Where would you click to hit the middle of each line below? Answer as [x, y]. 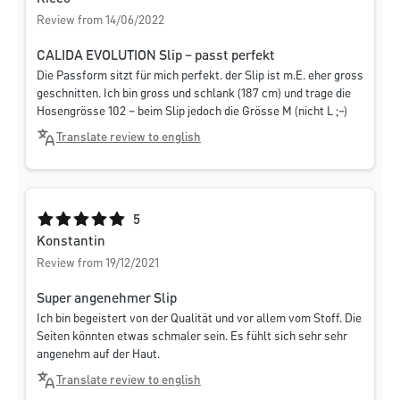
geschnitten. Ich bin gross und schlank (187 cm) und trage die [194, 94]
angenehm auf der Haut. [98, 355]
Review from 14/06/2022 [100, 21]
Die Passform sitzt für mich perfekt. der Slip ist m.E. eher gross [200, 76]
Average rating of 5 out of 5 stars [131, 220]
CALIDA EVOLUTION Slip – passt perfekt [156, 57]
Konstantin [71, 242]
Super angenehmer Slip [107, 300]
